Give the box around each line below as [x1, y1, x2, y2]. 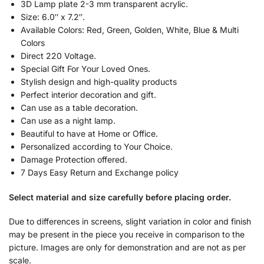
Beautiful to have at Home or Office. [21, 128, 158, 138]
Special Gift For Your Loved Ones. [21, 63, 150, 74]
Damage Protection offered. [21, 154, 127, 164]
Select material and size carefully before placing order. [9, 192, 231, 202]
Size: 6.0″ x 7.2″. [21, 11, 85, 22]
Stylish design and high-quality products [21, 76, 177, 87]
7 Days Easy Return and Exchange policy [21, 167, 179, 177]
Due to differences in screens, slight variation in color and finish [9, 216, 251, 227]
